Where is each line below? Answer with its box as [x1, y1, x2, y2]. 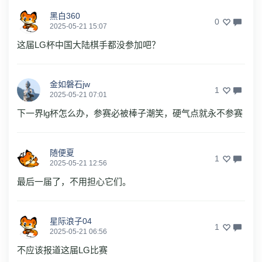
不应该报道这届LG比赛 [17, 244, 108, 255]
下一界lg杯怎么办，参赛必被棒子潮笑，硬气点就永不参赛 [17, 108, 243, 118]
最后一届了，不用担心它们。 [17, 176, 131, 187]
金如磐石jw [50, 79, 90, 89]
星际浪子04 [50, 216, 92, 226]
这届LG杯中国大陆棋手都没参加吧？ [17, 39, 160, 50]
